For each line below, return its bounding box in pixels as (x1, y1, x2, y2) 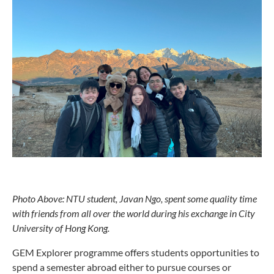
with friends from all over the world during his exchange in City (12, 207, 255, 219)
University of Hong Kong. (12, 221, 111, 234)
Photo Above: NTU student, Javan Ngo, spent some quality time (12, 192, 257, 204)
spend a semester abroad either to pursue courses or (12, 261, 231, 273)
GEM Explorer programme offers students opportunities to (12, 246, 259, 258)
